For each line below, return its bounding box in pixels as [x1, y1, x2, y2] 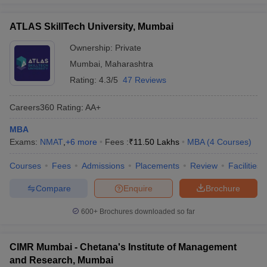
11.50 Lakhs [133, 137, 179, 147]
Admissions [82, 161, 125, 170]
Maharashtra [105, 59, 153, 69]
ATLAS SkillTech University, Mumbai [10, 21, 173, 32]
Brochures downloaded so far [98, 207, 195, 216]
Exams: [10, 137, 40, 147]
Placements [135, 161, 179, 170]
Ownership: [70, 43, 115, 52]
